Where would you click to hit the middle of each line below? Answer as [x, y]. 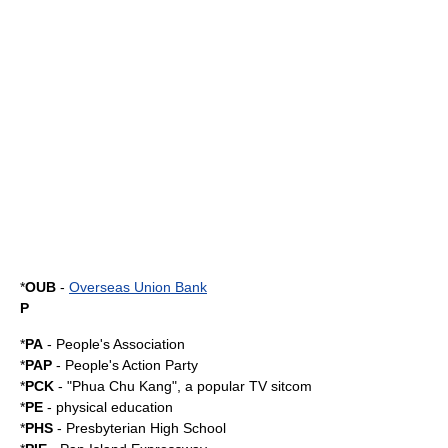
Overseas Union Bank [138, 287]
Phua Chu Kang [122, 386]
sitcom [291, 386]
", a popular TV [221, 386]
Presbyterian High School [146, 428]
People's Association [120, 344]
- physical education [108, 407]
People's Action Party [131, 365]
